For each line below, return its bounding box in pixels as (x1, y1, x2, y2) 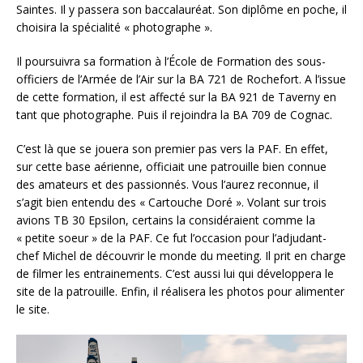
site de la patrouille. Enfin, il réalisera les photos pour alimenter (16, 284, 344, 300)
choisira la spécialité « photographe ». (16, 19, 212, 36)
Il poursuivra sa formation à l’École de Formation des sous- (16, 53, 326, 70)
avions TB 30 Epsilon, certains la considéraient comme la (16, 212, 315, 228)
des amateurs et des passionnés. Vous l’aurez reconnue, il (16, 177, 318, 193)
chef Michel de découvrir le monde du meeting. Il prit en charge (16, 248, 346, 264)
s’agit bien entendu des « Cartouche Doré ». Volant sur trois (16, 194, 327, 211)
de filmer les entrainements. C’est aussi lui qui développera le (16, 266, 334, 282)
